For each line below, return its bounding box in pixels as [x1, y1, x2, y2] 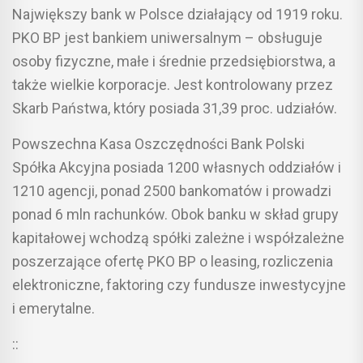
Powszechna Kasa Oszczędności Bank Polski [12, 135, 305, 152]
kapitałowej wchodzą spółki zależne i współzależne [12, 228, 344, 246]
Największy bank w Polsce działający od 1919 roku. [12, 5, 343, 23]
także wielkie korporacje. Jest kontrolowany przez [12, 75, 333, 93]
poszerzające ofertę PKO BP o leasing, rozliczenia [12, 252, 333, 270]
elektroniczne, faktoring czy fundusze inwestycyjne [12, 275, 346, 293]
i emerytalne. [12, 299, 95, 317]
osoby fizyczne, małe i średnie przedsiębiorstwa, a [12, 52, 335, 70]
